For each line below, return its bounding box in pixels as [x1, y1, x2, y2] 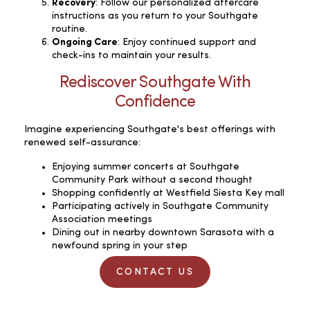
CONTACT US [116, 266, 194, 277]
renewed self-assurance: [24, 137, 140, 147]
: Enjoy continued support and [118, 37, 256, 47]
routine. [52, 24, 87, 34]
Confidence [114, 93, 196, 111]
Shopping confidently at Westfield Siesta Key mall [52, 188, 284, 198]
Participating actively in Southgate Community [52, 201, 268, 211]
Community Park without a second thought [52, 174, 253, 185]
